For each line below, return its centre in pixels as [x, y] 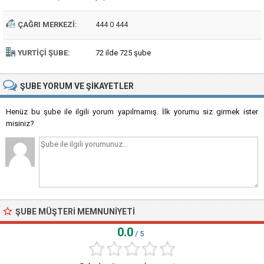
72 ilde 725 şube [123, 53]
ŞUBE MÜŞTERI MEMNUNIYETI [75, 212]
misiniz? [20, 123]
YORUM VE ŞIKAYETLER [88, 86]
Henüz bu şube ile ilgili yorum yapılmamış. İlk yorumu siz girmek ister [132, 112]
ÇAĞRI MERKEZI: [47, 24]
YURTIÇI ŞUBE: [44, 53]
